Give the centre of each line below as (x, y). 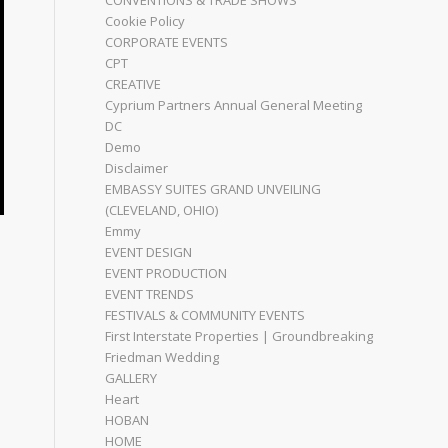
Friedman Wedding (162, 357)
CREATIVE (133, 84)
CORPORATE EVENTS (167, 42)
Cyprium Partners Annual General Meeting (234, 105)
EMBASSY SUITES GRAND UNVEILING (213, 189)
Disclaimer (137, 168)
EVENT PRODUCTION (166, 273)
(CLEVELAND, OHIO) (162, 210)
